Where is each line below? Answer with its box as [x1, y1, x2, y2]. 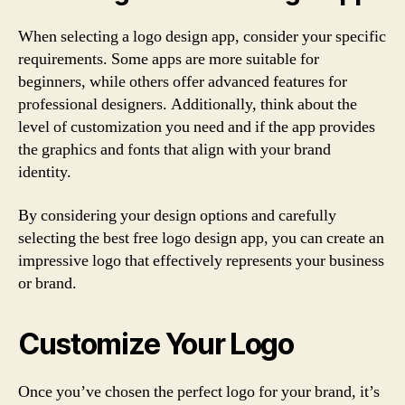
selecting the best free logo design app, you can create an [18, 227, 384, 249]
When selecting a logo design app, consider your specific [18, 26, 386, 47]
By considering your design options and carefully [18, 204, 336, 226]
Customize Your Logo [18, 325, 294, 362]
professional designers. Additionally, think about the [18, 94, 357, 115]
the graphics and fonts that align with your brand [18, 139, 331, 160]
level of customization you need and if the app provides [18, 117, 375, 137]
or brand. [18, 272, 77, 294]
